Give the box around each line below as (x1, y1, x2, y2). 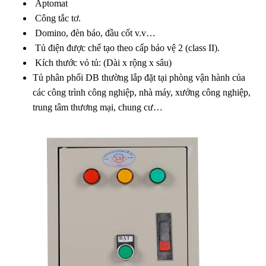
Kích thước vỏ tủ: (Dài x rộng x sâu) (33, 57, 172, 68)
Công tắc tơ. (33, 12, 81, 23)
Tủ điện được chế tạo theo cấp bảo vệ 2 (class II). (33, 42, 220, 53)
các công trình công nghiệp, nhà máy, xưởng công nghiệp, (33, 87, 251, 97)
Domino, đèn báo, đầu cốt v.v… (33, 27, 156, 38)
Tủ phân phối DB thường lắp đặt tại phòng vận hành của (33, 72, 245, 83)
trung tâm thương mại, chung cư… (33, 102, 163, 112)
